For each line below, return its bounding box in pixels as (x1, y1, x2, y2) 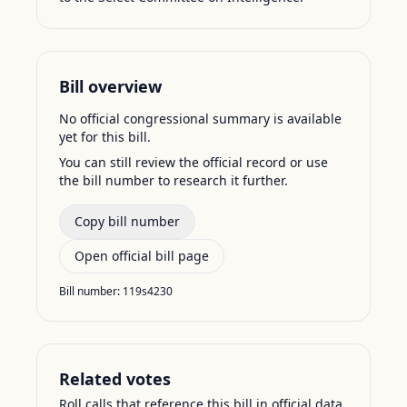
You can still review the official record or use (59, 154, 328, 171)
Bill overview (59, 75, 162, 97)
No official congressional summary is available (59, 110, 342, 127)
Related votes (59, 368, 171, 390)
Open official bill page (74, 247, 209, 264)
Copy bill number (74, 213, 180, 230)
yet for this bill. (59, 128, 151, 145)
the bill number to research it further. (59, 172, 288, 189)
